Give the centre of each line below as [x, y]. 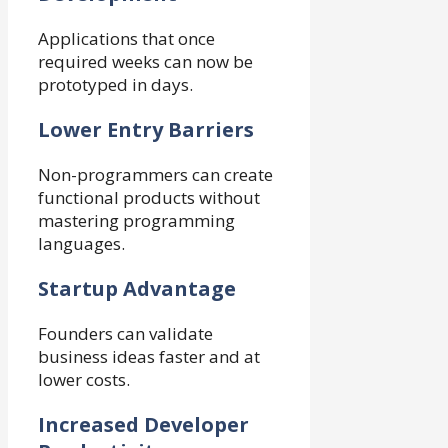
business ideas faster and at [149, 357]
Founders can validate [125, 334]
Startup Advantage [137, 289]
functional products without [149, 198]
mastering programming [136, 221]
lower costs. [84, 380]
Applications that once [126, 39]
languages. [81, 244]
